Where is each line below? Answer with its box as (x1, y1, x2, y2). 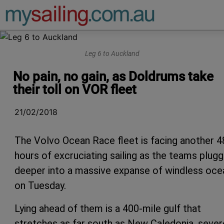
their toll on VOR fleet (13, 81, 136, 97)
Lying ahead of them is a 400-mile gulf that (14, 202, 201, 214)
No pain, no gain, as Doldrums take (13, 68, 213, 84)
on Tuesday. (14, 179, 66, 191)
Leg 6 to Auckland (84, 49, 139, 58)
